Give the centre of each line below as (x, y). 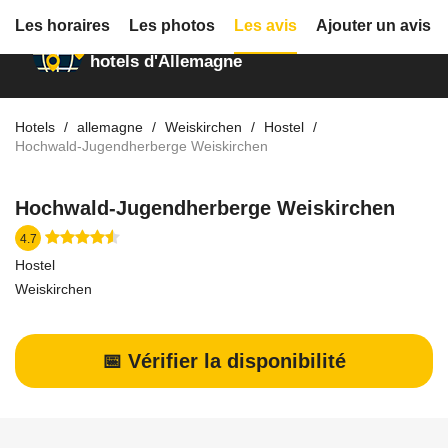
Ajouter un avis (373, 25)
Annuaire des (142, 29)
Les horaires (62, 25)
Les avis (265, 25)
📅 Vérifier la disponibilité (224, 361)
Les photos (172, 25)
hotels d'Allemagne (166, 61)
